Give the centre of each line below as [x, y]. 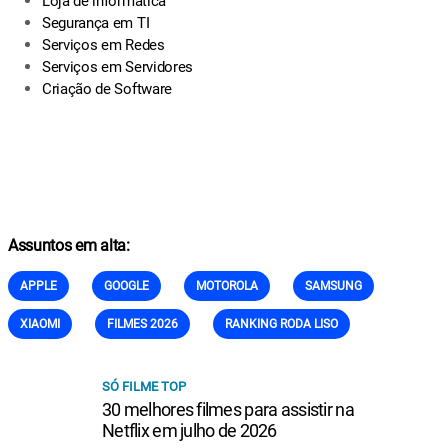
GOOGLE [126, 286]
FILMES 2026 [142, 324]
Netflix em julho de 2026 [189, 430]
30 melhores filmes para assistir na [228, 409]
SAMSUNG [333, 286]
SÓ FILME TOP [144, 386]
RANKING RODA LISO [281, 324]
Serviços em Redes [103, 45]
